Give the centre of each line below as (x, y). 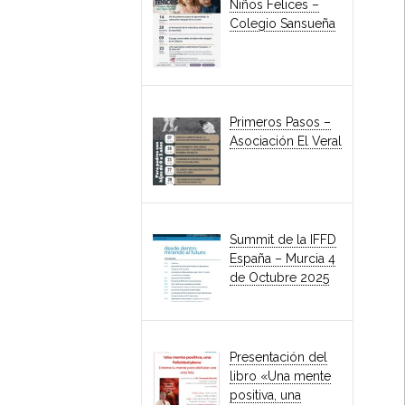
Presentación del (279, 358)
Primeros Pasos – (281, 122)
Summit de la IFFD (283, 240)
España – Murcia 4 (283, 259)
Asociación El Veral (286, 141)
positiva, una (266, 396)
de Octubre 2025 (280, 278)
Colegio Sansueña (283, 24)
